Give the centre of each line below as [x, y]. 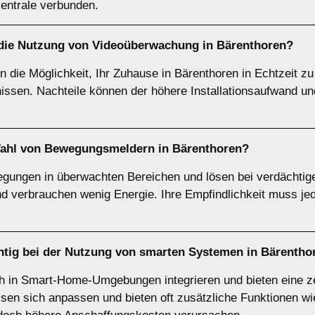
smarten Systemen [191, 252]
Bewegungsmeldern [99, 149]
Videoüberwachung [146, 45]
